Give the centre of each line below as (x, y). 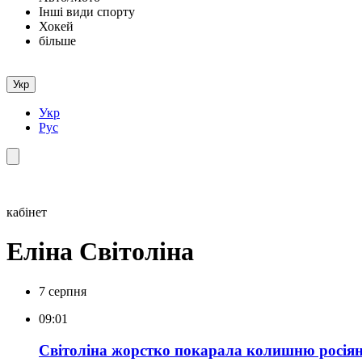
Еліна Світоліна (100, 252)
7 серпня (63, 291)
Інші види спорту (87, 12)
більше (57, 41)
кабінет (27, 212)
